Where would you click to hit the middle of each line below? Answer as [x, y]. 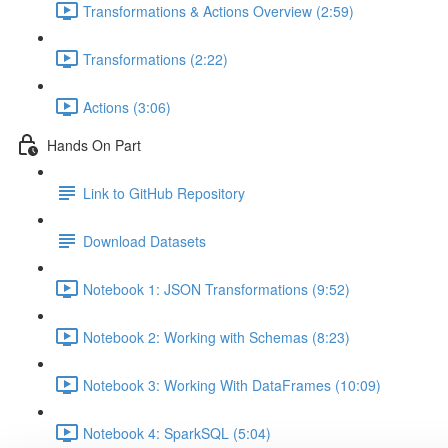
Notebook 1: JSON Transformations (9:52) [216, 288]
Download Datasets [144, 240]
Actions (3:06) [127, 106]
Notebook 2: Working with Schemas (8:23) [216, 336]
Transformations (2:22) [155, 58]
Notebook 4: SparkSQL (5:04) [177, 432]
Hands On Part [94, 144]
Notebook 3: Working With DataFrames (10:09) [232, 384]
